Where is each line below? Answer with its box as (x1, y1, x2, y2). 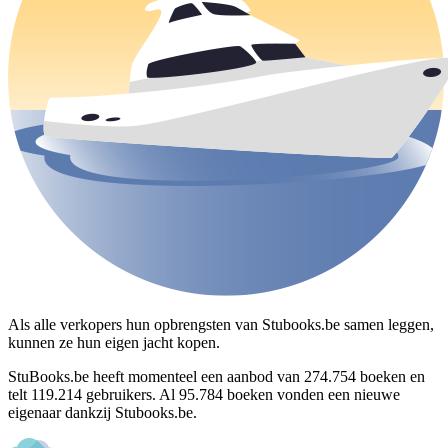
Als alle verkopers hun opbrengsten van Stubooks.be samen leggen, (8, 315, 434, 333)
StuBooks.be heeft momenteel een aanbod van (8, 367, 304, 385)
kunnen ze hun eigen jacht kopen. (8, 333, 220, 351)
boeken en (356, 367, 425, 385)
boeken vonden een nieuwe (223, 385, 400, 403)
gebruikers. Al (82, 385, 179, 403)
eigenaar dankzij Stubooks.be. (8, 403, 197, 421)
